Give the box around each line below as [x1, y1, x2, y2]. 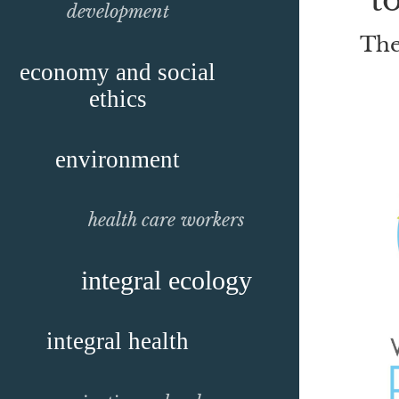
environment [55, 146, 180, 173]
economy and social [20, 59, 216, 85]
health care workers [88, 209, 245, 231]
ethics [88, 85, 147, 112]
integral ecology [81, 265, 252, 295]
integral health [46, 328, 189, 354]
